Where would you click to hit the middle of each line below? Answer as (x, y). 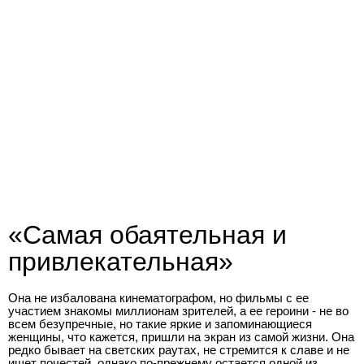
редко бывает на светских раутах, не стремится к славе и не (179, 350)
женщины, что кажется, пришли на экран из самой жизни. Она (181, 337)
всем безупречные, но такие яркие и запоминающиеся (160, 324)
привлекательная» (121, 262)
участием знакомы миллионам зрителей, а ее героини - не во (178, 311)
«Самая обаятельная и (147, 235)
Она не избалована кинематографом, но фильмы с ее (158, 298)
